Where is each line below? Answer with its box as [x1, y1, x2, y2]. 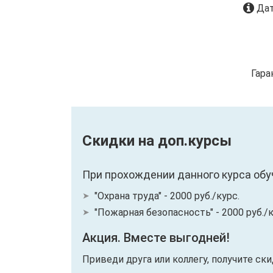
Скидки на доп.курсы [82, 132, 232, 149]
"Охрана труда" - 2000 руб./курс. [94, 190, 239, 202]
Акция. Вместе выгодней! [82, 230, 230, 245]
